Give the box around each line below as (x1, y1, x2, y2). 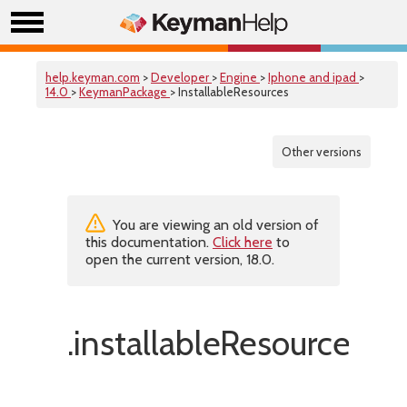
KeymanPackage (79, 84, 170, 99)
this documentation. (85, 233, 213, 251)
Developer (151, 70, 212, 84)
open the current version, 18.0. (85, 251, 274, 268)
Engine (220, 70, 260, 84)
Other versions (282, 144, 362, 159)
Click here (213, 233, 273, 251)
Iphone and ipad (268, 70, 359, 84)
